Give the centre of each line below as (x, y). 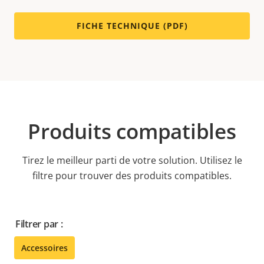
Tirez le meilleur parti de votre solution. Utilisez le (132, 161)
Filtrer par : (39, 224)
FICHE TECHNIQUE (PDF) (132, 26)
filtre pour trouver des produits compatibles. (132, 176)
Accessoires (44, 248)
